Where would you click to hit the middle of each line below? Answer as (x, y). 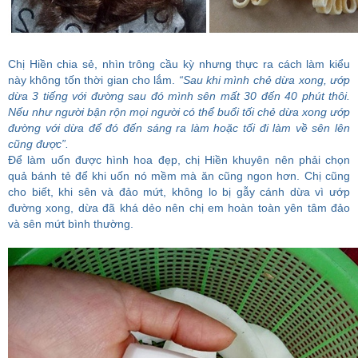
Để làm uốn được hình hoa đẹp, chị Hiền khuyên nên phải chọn (179, 160)
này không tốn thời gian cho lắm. (92, 80)
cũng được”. (38, 144)
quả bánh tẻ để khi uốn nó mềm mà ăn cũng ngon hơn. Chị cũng (179, 176)
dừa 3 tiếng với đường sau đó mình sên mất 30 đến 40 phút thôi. (179, 96)
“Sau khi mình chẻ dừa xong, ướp (263, 80)
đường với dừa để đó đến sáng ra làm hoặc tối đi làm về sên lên (179, 128)
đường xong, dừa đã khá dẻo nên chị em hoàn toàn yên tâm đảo (179, 208)
